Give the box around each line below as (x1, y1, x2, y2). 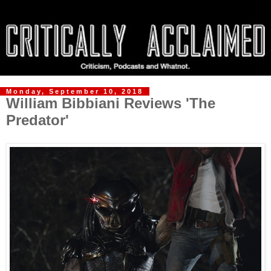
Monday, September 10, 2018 (6, 88, 143, 96)
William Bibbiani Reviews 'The (6, 95, 215, 112)
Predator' (6, 112, 69, 129)
